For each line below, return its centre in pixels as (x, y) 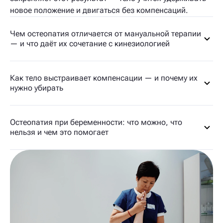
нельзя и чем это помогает (59, 132)
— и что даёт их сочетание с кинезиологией (90, 44)
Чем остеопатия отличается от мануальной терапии (106, 34)
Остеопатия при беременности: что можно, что (96, 122)
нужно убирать (37, 88)
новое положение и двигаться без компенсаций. (99, 10)
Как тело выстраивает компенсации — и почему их (104, 78)
